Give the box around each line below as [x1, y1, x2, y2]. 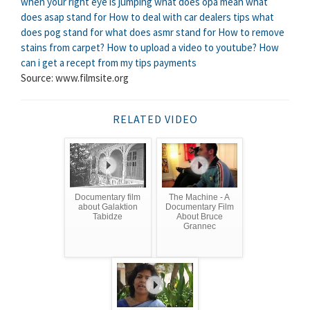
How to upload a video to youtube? [107, 41, 257, 55]
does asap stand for [21, 10, 107, 24]
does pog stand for [21, 26, 103, 39]
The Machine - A [169, 192, 230, 202]
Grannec [183, 221, 216, 231]
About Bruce [176, 211, 223, 221]
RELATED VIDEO [112, 112, 198, 127]
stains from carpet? [21, 41, 104, 55]
